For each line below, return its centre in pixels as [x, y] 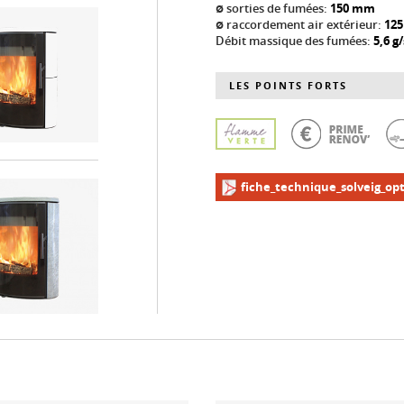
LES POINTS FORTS [288, 85]
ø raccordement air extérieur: [304, 24]
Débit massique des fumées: [294, 40]
